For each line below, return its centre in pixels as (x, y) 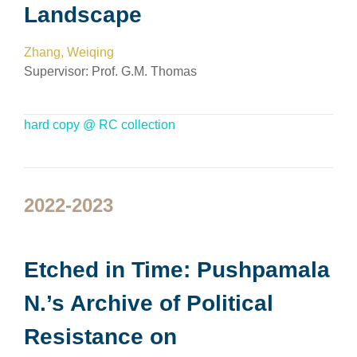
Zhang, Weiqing (69, 52)
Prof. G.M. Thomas (144, 71)
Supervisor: (58, 71)
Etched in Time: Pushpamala (177, 270)
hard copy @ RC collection (100, 125)
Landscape (83, 15)
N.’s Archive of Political (149, 303)
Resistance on (100, 337)
